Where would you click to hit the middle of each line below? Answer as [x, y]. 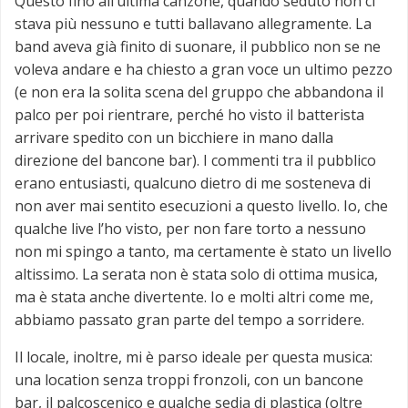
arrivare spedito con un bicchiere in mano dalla [174, 138]
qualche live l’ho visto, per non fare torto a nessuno [190, 229]
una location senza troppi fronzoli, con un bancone [189, 380]
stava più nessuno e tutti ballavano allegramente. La [193, 24]
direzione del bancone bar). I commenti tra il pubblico [195, 161]
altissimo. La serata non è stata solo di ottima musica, [196, 275]
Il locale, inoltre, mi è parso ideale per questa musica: [194, 357]
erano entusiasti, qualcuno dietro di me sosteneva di [193, 184]
